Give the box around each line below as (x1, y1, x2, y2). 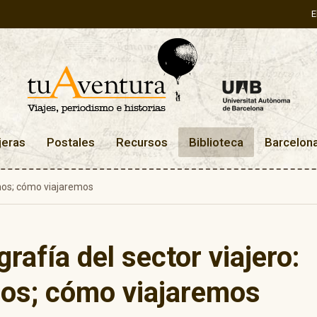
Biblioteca (189, 134, 243, 149)
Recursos (116, 134, 168, 149)
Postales (47, 134, 95, 149)
